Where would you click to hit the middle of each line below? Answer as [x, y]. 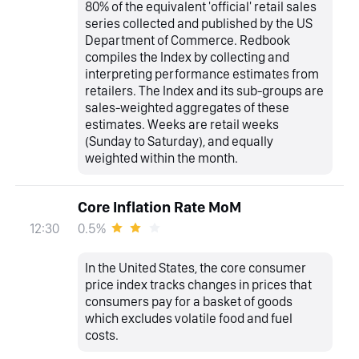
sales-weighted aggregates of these [188, 108]
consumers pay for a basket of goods [189, 302]
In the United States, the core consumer [196, 268]
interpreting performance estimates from [202, 74]
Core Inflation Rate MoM [159, 207]
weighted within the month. [162, 158]
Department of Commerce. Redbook [188, 40]
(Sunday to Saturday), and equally [179, 141]
